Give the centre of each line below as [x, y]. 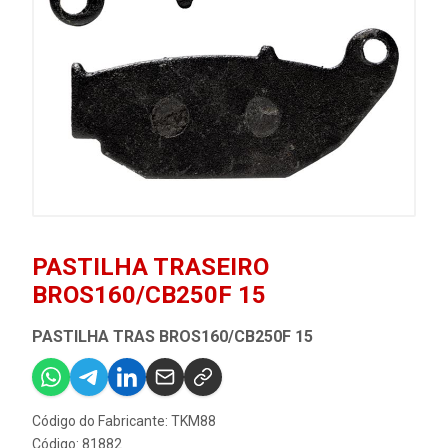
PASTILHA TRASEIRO [150, 267]
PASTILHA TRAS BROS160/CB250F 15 [172, 336]
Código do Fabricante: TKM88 [124, 421]
